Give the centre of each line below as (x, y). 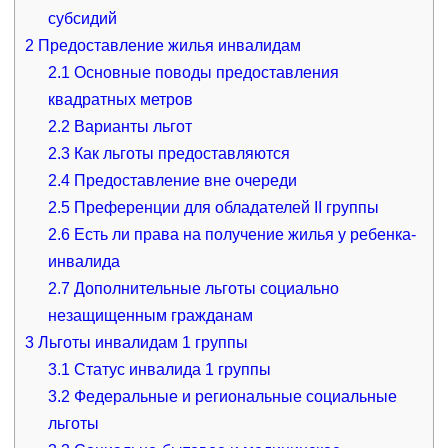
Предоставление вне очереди (184, 180)
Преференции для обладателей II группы (225, 207)
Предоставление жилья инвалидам (167, 45)
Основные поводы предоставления (205, 72)
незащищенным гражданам (151, 315)
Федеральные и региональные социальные (234, 396)
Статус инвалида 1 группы (171, 369)
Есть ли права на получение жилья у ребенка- (243, 234)
